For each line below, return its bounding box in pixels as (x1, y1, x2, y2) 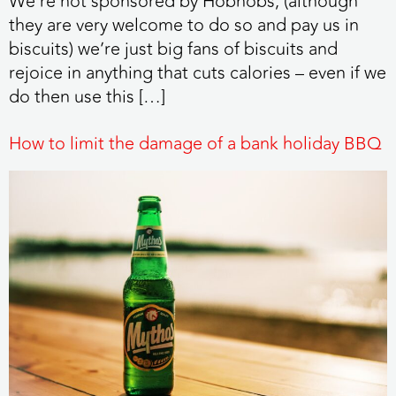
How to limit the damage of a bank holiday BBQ (9, 130, 382, 158)
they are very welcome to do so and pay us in (9, 11, 359, 39)
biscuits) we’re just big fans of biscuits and (9, 34, 338, 63)
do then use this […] (9, 82, 165, 110)
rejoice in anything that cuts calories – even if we (9, 58, 386, 87)
